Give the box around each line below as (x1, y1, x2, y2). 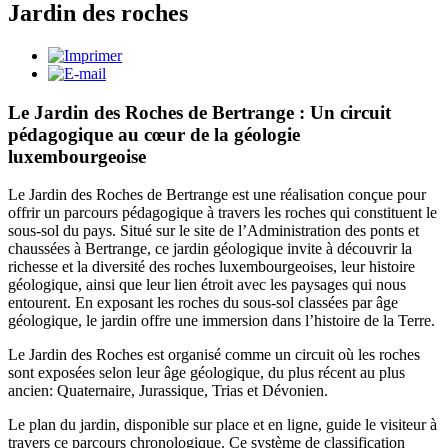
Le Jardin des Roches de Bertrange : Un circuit (8, 101, 391, 123)
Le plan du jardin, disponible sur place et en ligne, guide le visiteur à (8, 416, 437, 434)
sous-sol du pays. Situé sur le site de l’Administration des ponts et (8, 222, 419, 240)
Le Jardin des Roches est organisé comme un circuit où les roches (8, 346, 420, 364)
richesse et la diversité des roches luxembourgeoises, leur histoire (8, 258, 415, 276)
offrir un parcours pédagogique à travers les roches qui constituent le (8, 204, 437, 222)
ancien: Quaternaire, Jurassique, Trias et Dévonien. (8, 382, 328, 400)
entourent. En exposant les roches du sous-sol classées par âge (8, 294, 398, 312)
